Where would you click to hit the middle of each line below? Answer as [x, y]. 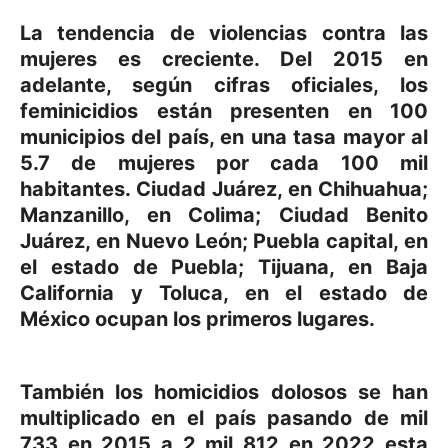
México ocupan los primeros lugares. [197, 318]
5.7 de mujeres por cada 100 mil [224, 162]
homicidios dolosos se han [291, 391]
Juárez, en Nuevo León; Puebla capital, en [224, 240]
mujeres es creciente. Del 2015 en [224, 58]
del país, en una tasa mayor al [276, 136]
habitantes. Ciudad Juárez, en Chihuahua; [224, 188]
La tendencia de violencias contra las [224, 32]
